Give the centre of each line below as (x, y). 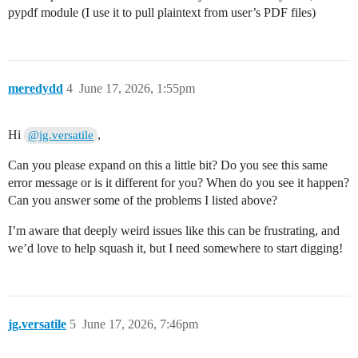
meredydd (36, 88)
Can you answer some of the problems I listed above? (143, 200)
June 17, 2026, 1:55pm (137, 88)
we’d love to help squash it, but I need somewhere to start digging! (175, 248)
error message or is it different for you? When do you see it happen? (179, 182)
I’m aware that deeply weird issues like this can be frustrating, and (174, 230)
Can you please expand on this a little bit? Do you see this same (168, 165)
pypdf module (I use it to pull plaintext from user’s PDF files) (162, 12)
